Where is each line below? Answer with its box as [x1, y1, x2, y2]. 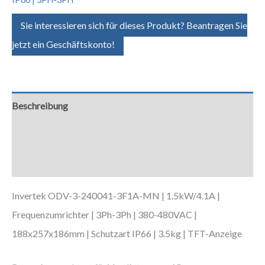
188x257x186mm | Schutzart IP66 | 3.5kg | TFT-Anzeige [12, 228, 242, 240]
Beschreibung [12, 100, 68, 112]
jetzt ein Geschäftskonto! [12, 38, 115, 50]
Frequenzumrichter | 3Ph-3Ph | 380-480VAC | [12, 209, 197, 221]
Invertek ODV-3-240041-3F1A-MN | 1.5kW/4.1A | [12, 190, 220, 202]
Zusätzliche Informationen [12, 128, 118, 140]
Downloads [27, 157, 73, 169]
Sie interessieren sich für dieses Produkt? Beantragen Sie [21, 20, 247, 31]
